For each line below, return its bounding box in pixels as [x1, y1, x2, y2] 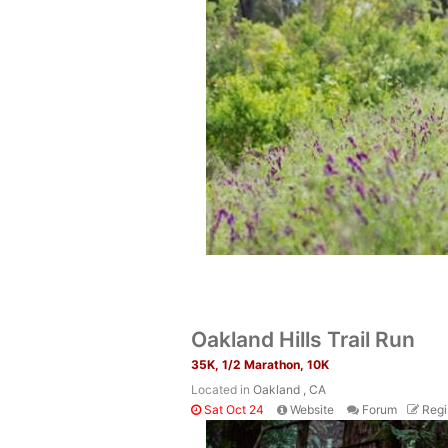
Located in [191, 382, 253, 397]
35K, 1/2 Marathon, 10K [191, 357, 329, 372]
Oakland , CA [253, 382, 326, 397]
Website [290, 402, 334, 417]
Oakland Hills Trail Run [191, 327, 415, 352]
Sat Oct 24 [201, 402, 264, 417]
